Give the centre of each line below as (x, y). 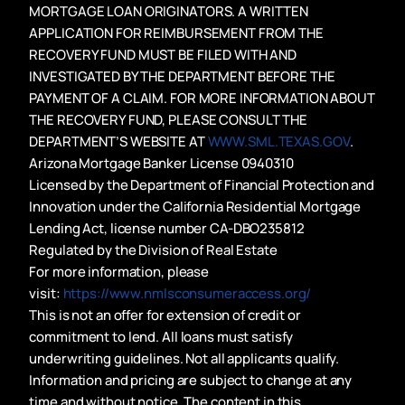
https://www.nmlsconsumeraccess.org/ (187, 293)
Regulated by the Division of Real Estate (153, 250)
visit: (46, 293)
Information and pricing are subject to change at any (191, 380)
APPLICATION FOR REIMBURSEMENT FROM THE (176, 33)
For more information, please (119, 271)
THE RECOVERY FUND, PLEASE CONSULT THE (168, 119)
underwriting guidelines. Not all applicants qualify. (184, 358)
